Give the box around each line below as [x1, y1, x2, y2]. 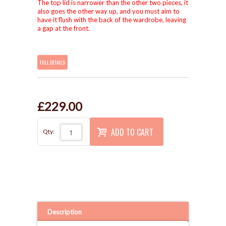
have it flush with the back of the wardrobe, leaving [37, 16, 186, 24]
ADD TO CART [111, 126, 153, 138]
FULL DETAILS [40, 59, 65, 66]
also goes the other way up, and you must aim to [37, 7, 180, 15]
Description [47, 208, 82, 216]
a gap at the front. [37, 24, 90, 32]
